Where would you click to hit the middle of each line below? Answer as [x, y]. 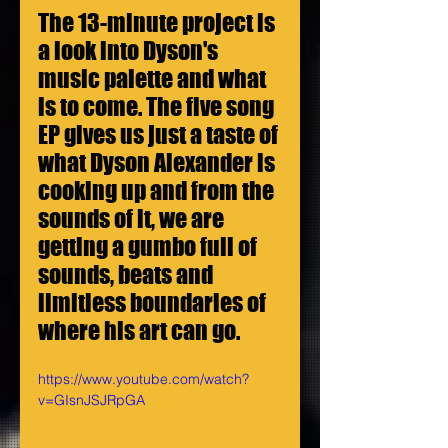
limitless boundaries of [154, 302]
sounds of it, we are [133, 218]
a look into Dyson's [130, 50]
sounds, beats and [127, 274]
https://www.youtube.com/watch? [143, 379]
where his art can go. [139, 330]
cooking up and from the [158, 190]
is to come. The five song [158, 106]
